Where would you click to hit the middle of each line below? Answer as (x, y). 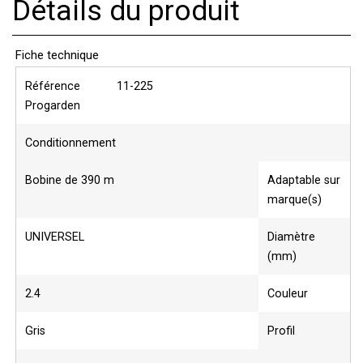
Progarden (53, 106)
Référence (53, 86)
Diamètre (291, 237)
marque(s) (294, 200)
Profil (281, 331)
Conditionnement (71, 143)
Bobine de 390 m (70, 180)
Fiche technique (58, 55)
